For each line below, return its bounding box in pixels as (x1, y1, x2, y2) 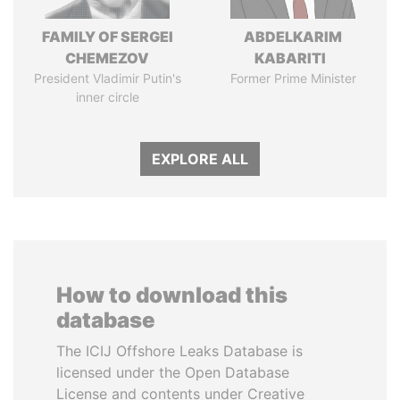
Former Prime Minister (229, 71, 356, 86)
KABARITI (254, 49, 331, 67)
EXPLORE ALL (152, 150, 248, 168)
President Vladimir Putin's (33, 71, 181, 86)
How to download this (56, 282, 287, 308)
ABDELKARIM (244, 28, 342, 46)
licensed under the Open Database (56, 363, 289, 381)
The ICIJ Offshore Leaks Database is (56, 342, 303, 360)
